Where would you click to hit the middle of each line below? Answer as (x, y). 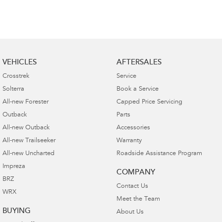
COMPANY (136, 172)
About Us (130, 212)
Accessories (133, 128)
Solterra (13, 89)
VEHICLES (20, 62)
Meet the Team (138, 199)
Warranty (129, 141)
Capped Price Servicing (149, 102)
